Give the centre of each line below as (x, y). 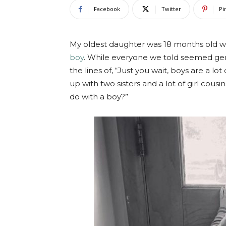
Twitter (171, 9)
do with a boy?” (99, 97)
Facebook (107, 9)
